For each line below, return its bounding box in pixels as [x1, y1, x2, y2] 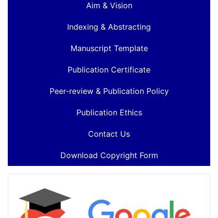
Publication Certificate [68, 65, 150, 74]
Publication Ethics [76, 108, 142, 117]
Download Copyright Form [60, 150, 158, 160]
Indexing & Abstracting [67, 22, 151, 32]
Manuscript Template [70, 43, 148, 53]
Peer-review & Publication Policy [49, 86, 169, 96]
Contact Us [88, 129, 130, 139]
